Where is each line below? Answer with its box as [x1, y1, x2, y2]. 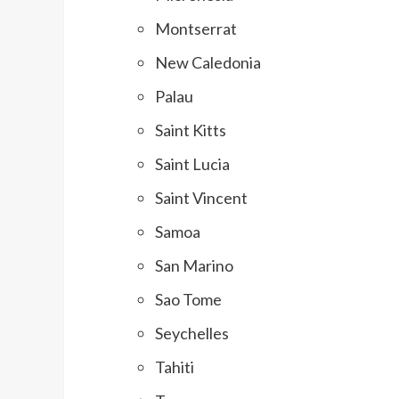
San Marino [155, 256, 233, 276]
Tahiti [155, 357, 194, 378]
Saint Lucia [155, 154, 230, 175]
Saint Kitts [155, 120, 226, 141]
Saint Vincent [155, 188, 248, 208]
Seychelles [155, 323, 229, 344]
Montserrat [155, 19, 237, 39]
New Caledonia [155, 53, 261, 73]
